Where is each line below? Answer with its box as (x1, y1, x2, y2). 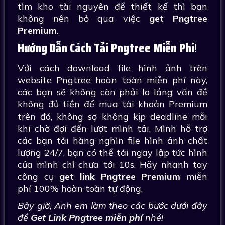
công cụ (18, 171, 60, 182)
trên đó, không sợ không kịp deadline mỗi (18, 110, 207, 122)
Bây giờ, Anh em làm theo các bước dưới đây (18, 200, 207, 211)
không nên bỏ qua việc (18, 13, 150, 24)
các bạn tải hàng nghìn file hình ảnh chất (18, 135, 207, 146)
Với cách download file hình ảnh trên (18, 62, 207, 74)
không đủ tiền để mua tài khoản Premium (18, 98, 207, 110)
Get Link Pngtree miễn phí (31, 212, 143, 223)
